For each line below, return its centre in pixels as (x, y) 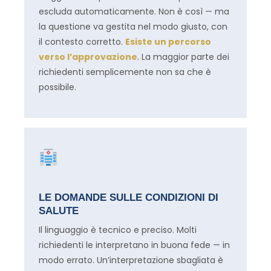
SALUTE (59, 211)
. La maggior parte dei (183, 57)
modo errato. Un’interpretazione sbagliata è (131, 260)
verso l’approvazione (88, 57)
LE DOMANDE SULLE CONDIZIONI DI (129, 198)
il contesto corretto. (82, 41)
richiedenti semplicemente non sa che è (125, 72)
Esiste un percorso (168, 41)
